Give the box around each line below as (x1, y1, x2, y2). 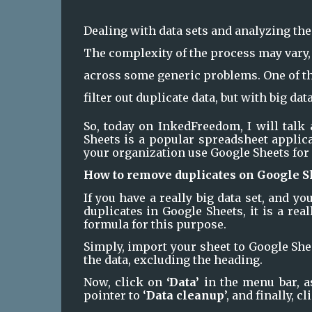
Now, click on (83, 275, 167, 290)
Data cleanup (146, 288, 224, 303)
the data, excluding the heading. (83, 252, 265, 267)
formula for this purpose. (83, 217, 226, 231)
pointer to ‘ (83, 288, 146, 303)
